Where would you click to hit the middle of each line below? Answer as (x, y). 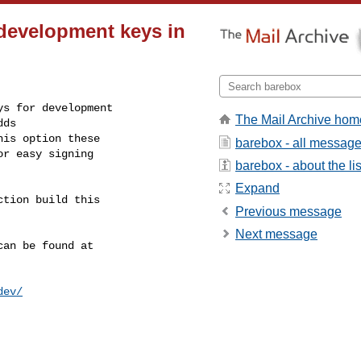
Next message (276, 234)
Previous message (288, 211)
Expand (257, 189)
